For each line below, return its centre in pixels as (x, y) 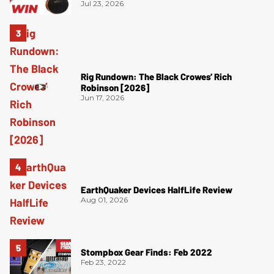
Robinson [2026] (115, 88)
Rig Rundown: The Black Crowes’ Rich (156, 77)
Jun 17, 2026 (102, 98)
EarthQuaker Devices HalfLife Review (157, 189)
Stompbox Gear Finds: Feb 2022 (146, 252)
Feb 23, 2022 (103, 262)
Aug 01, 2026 (104, 199)
